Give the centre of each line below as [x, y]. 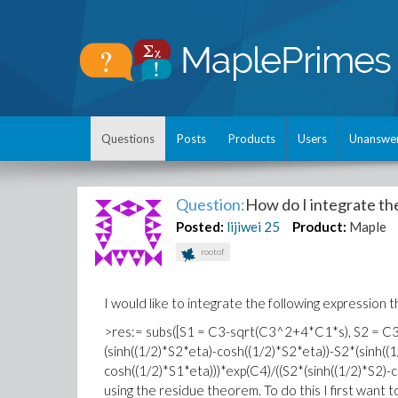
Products [252, 139]
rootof [212, 251]
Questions [128, 139]
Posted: [200, 227]
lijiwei [244, 227]
